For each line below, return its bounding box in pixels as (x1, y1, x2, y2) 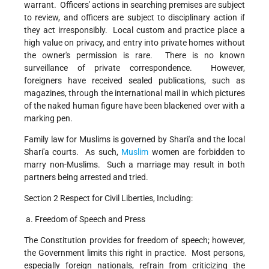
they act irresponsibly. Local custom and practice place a (24, 25, 245, 35)
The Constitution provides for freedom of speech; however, (24, 235, 245, 246)
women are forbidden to (148, 147, 246, 157)
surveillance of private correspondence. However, (24, 63, 245, 73)
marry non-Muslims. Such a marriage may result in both (24, 160, 245, 170)
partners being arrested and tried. (24, 172, 148, 183)
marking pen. (24, 113, 73, 124)
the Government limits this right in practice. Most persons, (24, 248, 245, 258)
